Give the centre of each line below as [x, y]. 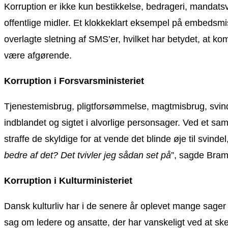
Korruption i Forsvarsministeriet [74, 81]
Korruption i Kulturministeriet [68, 180]
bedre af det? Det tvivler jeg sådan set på [88, 155]
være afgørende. [38, 55]
